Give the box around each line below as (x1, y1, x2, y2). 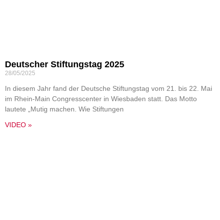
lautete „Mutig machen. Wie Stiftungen (5, 105, 124, 113)
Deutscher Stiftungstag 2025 (5, 59, 124, 69)
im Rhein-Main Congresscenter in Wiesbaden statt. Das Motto (5, 95, 197, 103)
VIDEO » (5, 121, 32, 129)
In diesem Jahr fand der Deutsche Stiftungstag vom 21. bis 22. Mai (5, 84, 212, 92)
